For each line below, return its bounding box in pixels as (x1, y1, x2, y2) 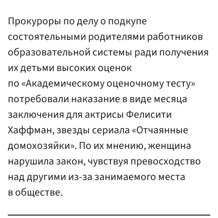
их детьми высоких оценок (8, 60, 132, 76)
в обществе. (8, 185, 63, 200)
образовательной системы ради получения (8, 45, 209, 60)
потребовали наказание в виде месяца (8, 91, 187, 107)
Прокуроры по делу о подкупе (8, 14, 147, 29)
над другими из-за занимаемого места (8, 169, 185, 185)
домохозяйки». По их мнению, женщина (8, 138, 191, 154)
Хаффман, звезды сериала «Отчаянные (8, 123, 188, 138)
